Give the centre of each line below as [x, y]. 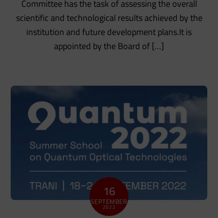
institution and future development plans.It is [109, 32]
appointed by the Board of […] [109, 46]
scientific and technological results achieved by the [109, 18]
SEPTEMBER [109, 201]
